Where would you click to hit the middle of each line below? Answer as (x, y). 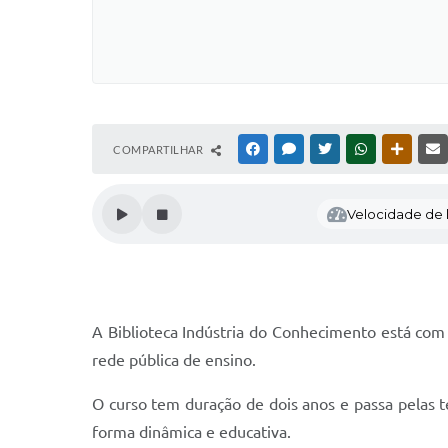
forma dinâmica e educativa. (191, 432)
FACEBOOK (292, 149)
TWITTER (358, 149)
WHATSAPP (400, 149)
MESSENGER (330, 149)
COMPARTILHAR (159, 149)
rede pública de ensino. (174, 360)
